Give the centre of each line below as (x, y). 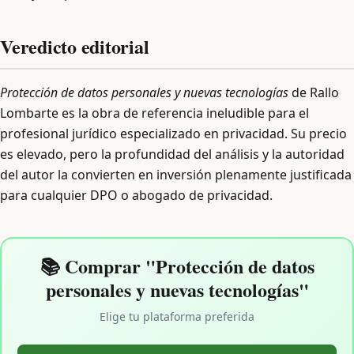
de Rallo (314, 92)
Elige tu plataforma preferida (177, 316)
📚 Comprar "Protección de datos (177, 266)
